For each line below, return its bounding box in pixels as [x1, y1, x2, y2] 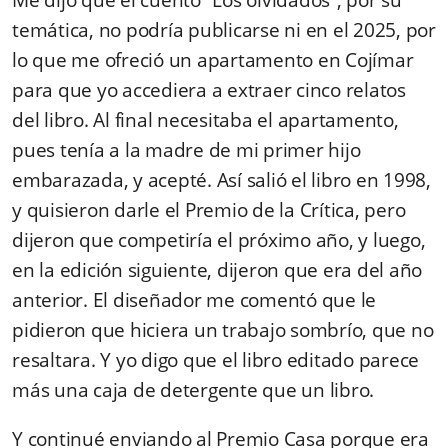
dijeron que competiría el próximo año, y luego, [12, 226, 426, 253]
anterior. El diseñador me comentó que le [12, 286, 376, 313]
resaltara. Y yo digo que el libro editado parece [12, 346, 419, 373]
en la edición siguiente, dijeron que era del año [12, 256, 422, 283]
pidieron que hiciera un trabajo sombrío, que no [12, 316, 434, 343]
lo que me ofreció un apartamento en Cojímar [12, 46, 414, 73]
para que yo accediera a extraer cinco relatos [12, 76, 406, 103]
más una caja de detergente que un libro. [12, 376, 374, 403]
